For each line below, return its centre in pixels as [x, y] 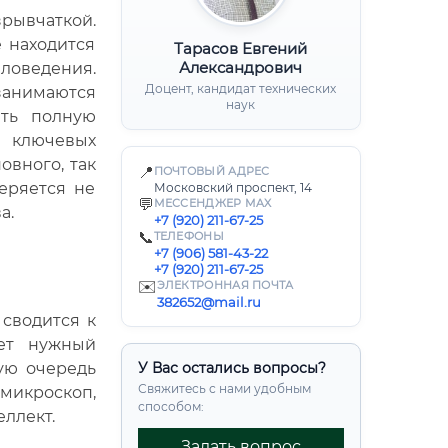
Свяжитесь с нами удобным [224, 388]
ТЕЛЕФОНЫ [188, 236]
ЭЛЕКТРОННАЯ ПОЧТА [225, 285]
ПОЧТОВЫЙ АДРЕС [211, 171]
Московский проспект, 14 [232, 187]
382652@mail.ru [208, 302]
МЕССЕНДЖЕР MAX [212, 203]
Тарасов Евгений [240, 48]
